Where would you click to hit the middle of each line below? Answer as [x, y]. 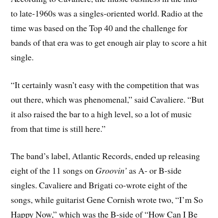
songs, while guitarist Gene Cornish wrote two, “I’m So [107, 200]
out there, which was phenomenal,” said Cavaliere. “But [108, 99]
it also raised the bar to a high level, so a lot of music [101, 114]
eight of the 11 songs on [53, 171]
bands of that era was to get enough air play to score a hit [109, 42]
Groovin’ [111, 171]
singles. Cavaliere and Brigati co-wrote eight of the [99, 185]
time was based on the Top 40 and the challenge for [99, 27]
